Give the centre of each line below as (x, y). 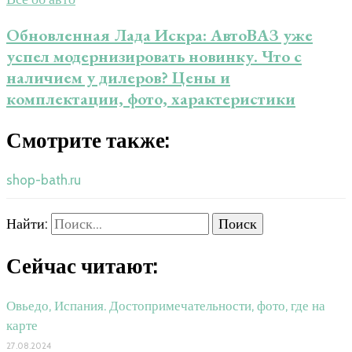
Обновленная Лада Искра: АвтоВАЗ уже (159, 35)
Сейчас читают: (82, 266)
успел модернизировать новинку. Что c (154, 57)
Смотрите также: (88, 140)
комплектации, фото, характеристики (151, 99)
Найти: (27, 224)
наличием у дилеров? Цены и (118, 78)
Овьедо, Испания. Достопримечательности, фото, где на (166, 305)
